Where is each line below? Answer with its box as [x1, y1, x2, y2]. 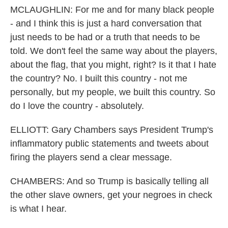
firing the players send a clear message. [10, 152, 172, 162]
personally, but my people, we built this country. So [10, 87, 215, 97]
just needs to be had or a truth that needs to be [10, 32, 200, 42]
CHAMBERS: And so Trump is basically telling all [10, 176, 209, 186]
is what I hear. [10, 204, 67, 214]
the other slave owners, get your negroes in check [10, 190, 212, 200]
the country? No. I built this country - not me [10, 73, 187, 83]
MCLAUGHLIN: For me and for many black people [10, 5, 214, 15]
